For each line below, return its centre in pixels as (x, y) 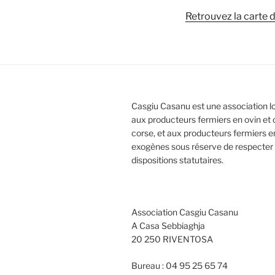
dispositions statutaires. (177, 160)
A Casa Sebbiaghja (168, 225)
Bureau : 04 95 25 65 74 (180, 265)
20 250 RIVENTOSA (172, 239)
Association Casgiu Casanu (185, 212)
